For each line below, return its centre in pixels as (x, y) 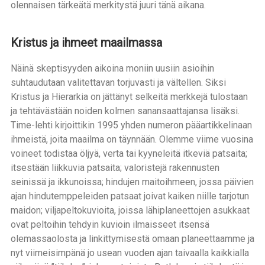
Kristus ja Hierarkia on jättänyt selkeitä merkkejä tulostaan (129, 97)
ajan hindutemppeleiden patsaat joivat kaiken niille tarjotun (130, 196)
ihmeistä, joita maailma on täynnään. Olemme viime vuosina (132, 139)
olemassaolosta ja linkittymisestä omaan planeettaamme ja (132, 239)
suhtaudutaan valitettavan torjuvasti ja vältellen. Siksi (118, 83)
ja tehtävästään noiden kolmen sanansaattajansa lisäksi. (125, 111)
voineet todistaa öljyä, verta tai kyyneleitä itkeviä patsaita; (129, 153)
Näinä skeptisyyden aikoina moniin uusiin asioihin (112, 68)
